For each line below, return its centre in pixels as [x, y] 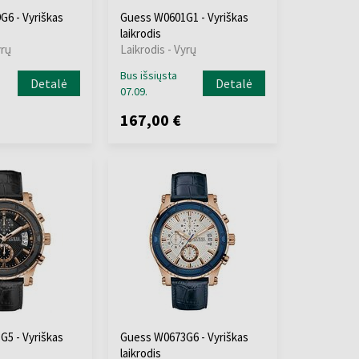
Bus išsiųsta [148, 75]
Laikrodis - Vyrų [158, 49]
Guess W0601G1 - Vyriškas [184, 17]
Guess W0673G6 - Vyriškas [184, 337]
